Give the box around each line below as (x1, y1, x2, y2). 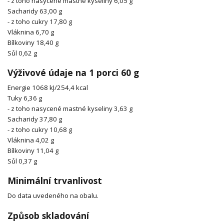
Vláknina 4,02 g (7, 135, 54, 144)
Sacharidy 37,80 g (7, 114, 62, 123)
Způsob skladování (7, 209, 89, 221)
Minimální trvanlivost (7, 174, 102, 187)
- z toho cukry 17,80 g (7, 16, 72, 26)
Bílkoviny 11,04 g (7, 145, 58, 155)
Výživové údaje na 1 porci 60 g (7, 66, 139, 79)
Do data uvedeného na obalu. (7, 191, 98, 200)
